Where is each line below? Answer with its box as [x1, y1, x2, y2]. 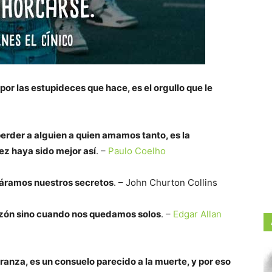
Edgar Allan [173, 208, 222, 220]
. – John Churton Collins [114, 177, 217, 188]
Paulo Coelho [108, 145, 166, 157]
